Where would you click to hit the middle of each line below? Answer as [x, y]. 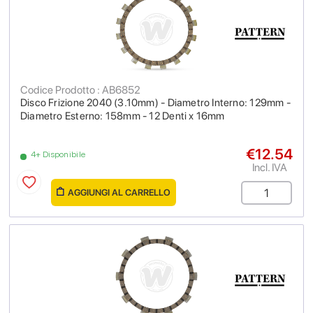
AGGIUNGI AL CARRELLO [119, 192]
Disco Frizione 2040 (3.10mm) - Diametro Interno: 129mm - [155, 103]
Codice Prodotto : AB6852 [80, 90]
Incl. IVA [269, 167]
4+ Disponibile [58, 154]
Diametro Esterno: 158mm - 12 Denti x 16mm [123, 116]
